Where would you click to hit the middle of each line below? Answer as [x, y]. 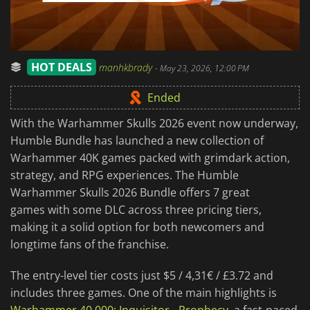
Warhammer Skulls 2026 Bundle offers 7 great [130, 193]
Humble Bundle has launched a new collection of [137, 141]
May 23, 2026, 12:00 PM [204, 69]
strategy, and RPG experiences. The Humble [125, 175]
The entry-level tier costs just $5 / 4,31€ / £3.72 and [142, 276]
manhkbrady [127, 68]
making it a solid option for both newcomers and [137, 227]
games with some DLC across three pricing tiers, [136, 210]
